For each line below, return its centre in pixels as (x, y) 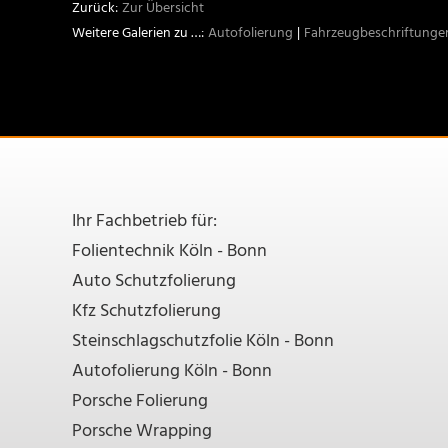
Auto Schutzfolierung (154, 281)
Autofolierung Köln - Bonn (172, 371)
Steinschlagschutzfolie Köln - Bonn (203, 341)
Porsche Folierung (140, 401)
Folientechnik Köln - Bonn (169, 251)
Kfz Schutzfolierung (146, 311)
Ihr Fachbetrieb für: (144, 221)
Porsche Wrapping (142, 431)
